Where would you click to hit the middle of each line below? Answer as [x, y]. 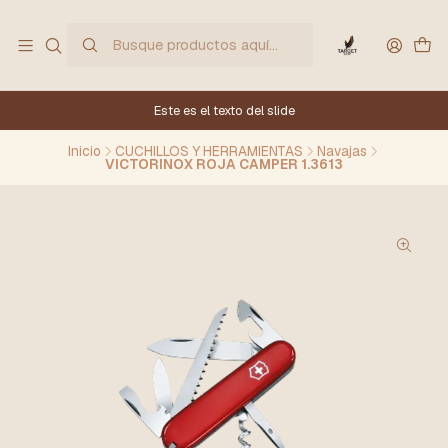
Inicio [84, 150]
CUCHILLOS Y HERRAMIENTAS [208, 150]
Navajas [341, 150]
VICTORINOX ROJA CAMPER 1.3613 [224, 164]
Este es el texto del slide [224, 110]
